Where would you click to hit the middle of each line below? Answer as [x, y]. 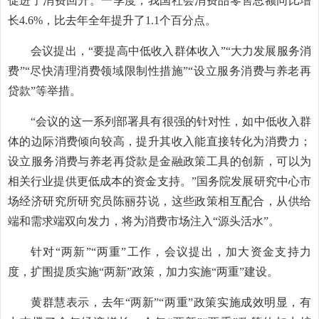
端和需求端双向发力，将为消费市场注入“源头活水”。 [144, 221]
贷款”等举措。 [45, 91]
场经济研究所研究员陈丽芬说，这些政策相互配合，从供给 [159, 201]
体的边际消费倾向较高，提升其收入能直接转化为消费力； [159, 141]
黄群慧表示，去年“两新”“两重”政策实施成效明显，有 [171, 302]
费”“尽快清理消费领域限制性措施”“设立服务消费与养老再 [159, 71]
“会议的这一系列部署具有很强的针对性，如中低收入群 [171, 121]
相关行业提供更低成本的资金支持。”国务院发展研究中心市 [159, 181]
